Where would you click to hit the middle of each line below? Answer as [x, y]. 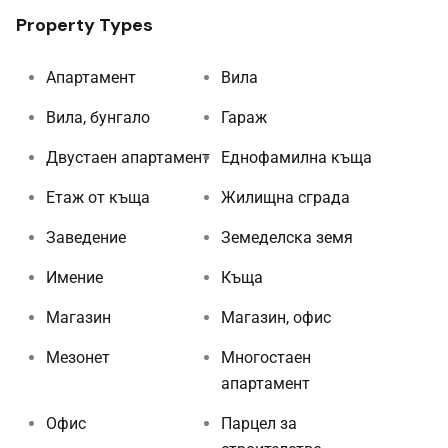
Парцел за [259, 423]
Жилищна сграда [285, 197]
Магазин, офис [276, 317]
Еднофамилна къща [296, 157]
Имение [74, 277]
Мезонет [78, 357]
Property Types [84, 24]
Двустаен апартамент [128, 157]
